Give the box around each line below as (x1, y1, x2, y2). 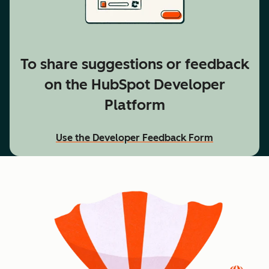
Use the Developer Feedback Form (56, 131, 213, 144)
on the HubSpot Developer (44, 75, 225, 93)
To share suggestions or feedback (20, 55, 249, 73)
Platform (104, 95, 165, 113)
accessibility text (55, 139, 131, 151)
